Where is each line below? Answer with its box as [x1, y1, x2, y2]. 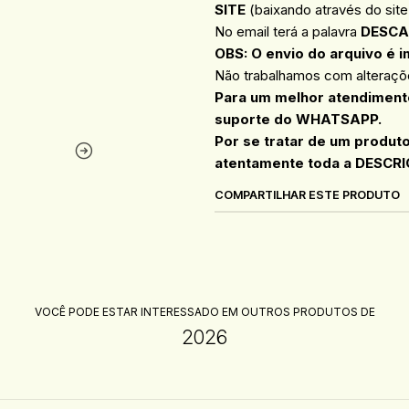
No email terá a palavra [215, 22, 362, 40]
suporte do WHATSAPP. [215, 110, 383, 128]
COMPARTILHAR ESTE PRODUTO [215, 187, 401, 202]
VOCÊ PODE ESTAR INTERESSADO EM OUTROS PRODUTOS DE [34, 304, 375, 319]
